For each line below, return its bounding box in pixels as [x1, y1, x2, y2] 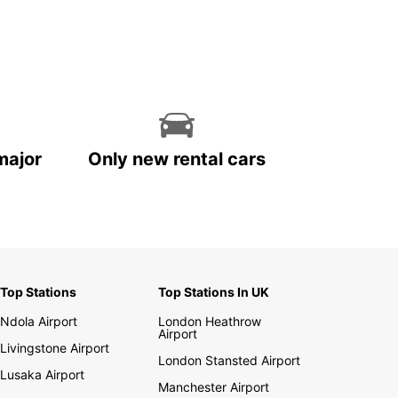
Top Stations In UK [158, 284, 270, 300]
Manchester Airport [158, 379, 270, 395]
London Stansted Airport [158, 353, 301, 369]
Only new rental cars [88, 148, 266, 171]
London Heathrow [158, 314, 262, 330]
